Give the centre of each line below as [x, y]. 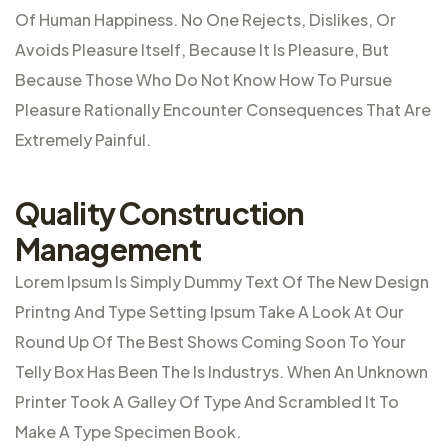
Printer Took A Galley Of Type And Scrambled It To [207, 401]
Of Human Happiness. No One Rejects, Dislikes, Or [205, 19]
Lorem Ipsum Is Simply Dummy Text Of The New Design [222, 281]
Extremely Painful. [83, 139]
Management [108, 248]
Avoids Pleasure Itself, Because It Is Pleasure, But [202, 49]
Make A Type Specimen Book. [128, 431]
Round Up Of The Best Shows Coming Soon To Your [210, 341]
